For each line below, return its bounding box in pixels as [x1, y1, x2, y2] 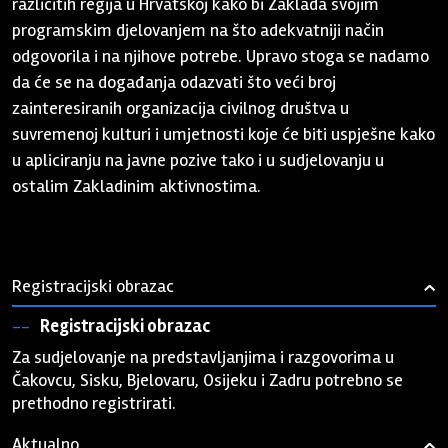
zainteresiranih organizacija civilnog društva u [12, 97, 350, 119]
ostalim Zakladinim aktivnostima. [12, 175, 262, 197]
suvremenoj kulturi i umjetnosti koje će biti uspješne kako [12, 123, 436, 145]
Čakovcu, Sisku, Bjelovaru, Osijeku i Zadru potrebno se [12, 369, 404, 391]
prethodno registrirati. [12, 392, 177, 414]
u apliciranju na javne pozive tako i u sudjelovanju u [12, 149, 385, 171]
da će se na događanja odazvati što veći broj [12, 71, 337, 93]
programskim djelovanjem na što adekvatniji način [12, 19, 385, 41]
